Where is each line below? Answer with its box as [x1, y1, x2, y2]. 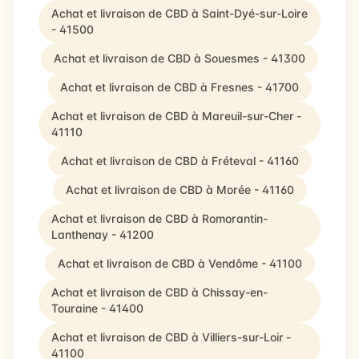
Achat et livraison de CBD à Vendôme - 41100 [57, 256, 302, 270]
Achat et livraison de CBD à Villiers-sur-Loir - [51, 330, 291, 344]
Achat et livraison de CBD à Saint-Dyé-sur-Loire [51, 6, 308, 20]
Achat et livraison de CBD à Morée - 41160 [65, 183, 294, 196]
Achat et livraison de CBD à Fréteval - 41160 [60, 154, 299, 167]
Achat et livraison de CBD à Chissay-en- [51, 285, 268, 299]
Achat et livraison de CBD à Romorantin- [51, 212, 268, 225]
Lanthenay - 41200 [51, 228, 154, 241]
